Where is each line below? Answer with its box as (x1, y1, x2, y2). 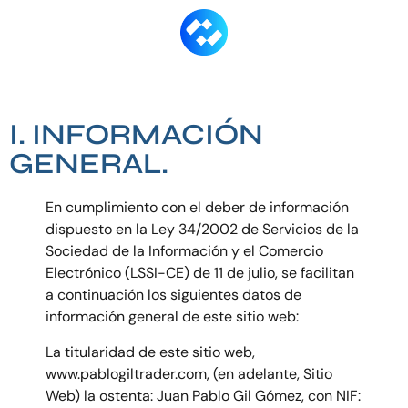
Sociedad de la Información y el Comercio (46, 241, 323, 261)
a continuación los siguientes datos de (46, 285, 301, 305)
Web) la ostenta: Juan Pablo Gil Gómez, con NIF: (46, 385, 361, 405)
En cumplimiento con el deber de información (46, 198, 349, 218)
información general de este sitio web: (46, 307, 299, 327)
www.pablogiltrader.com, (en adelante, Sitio (46, 363, 332, 383)
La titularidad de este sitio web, (46, 342, 255, 362)
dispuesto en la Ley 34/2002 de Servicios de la (46, 219, 359, 240)
